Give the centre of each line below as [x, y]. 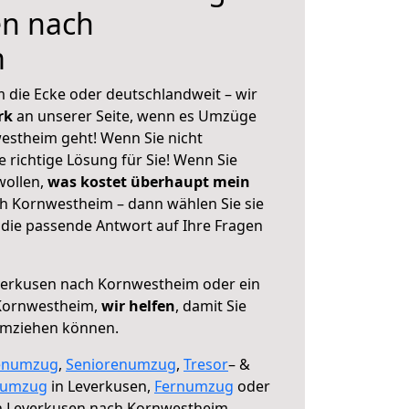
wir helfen [138, 306]
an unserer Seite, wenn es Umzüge [136, 116]
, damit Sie [211, 306]
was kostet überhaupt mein [149, 182]
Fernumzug [194, 386]
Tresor [206, 364]
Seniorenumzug [121, 364]
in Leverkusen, [101, 386]
